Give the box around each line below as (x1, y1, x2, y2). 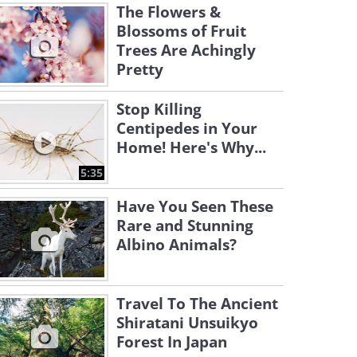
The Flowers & (116, 2, 221, 22)
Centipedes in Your (116, 118, 257, 139)
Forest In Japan (116, 331, 227, 352)
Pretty (116, 59, 163, 80)
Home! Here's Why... (116, 137, 266, 158)
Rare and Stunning (116, 215, 253, 236)
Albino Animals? (116, 234, 237, 255)
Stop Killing (116, 99, 202, 120)
